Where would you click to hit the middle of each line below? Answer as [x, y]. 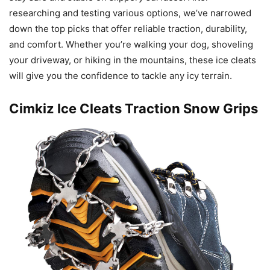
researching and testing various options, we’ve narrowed [130, 13]
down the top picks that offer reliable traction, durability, [128, 29]
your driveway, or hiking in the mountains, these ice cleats [133, 60]
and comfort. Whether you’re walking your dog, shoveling [131, 45]
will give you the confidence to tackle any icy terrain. [121, 76]
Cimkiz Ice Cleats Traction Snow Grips [133, 109]
